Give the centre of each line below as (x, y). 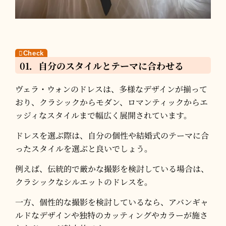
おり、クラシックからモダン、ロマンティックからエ (111, 102)
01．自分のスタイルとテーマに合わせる (102, 65)
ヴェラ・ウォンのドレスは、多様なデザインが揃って (111, 89)
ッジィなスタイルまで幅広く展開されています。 (103, 115)
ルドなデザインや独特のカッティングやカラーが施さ (111, 215)
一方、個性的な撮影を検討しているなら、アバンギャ (112, 202)
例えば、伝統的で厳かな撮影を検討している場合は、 (112, 168)
